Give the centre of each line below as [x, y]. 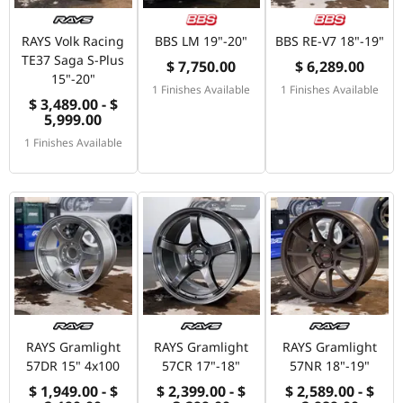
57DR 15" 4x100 [73, 366]
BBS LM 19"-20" [201, 40]
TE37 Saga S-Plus [73, 59]
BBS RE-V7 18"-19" [330, 40]
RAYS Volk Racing [73, 40]
